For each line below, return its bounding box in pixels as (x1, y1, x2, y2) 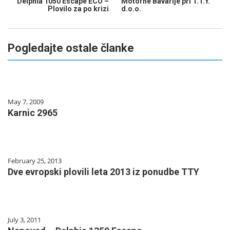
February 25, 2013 (8, 156, 62, 165)
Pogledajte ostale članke (8, 41, 134, 54)
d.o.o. (121, 4, 141, 13)
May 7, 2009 (8, 97, 44, 106)
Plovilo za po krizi (48, 4, 109, 13)
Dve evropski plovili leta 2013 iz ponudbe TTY (8, 166, 199, 177)
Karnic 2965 (8, 107, 57, 118)
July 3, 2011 (8, 215, 41, 224)
